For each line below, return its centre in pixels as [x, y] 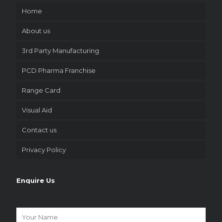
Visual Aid [37, 110]
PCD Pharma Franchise [59, 71]
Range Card [41, 90]
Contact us [39, 130]
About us [36, 31]
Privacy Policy [44, 150]
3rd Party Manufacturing [60, 51]
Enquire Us [36, 181]
